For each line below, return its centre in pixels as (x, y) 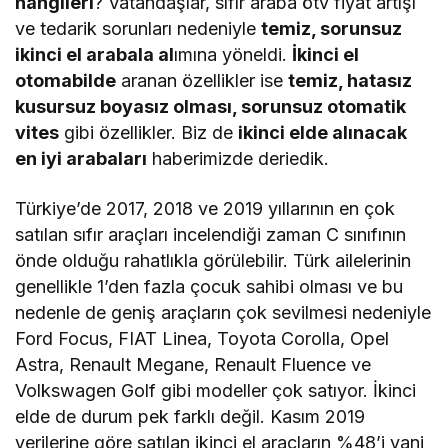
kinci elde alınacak (325, 133)
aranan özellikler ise (202, 81)
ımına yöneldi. (233, 55)
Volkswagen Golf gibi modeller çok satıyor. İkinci (216, 391)
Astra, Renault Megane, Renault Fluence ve (193, 365)
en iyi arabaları (81, 159)
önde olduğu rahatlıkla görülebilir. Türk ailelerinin (213, 261)
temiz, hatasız (350, 81)
